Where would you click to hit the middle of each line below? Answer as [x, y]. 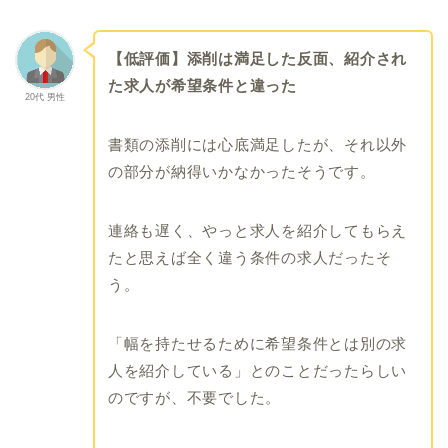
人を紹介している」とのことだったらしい [257, 370]
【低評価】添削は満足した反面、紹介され [257, 58]
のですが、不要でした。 [194, 397]
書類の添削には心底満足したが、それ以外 [257, 144]
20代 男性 [45, 96]
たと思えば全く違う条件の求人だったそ [249, 257]
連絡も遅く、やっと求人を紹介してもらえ [257, 230]
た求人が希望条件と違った [202, 85]
